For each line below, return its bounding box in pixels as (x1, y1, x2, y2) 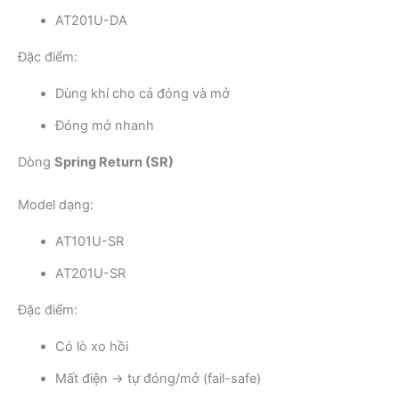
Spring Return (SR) (54, 153, 174, 170)
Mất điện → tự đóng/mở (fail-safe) (55, 370, 261, 387)
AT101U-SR (55, 232, 124, 249)
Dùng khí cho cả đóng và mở (55, 85, 230, 102)
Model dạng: (18, 196, 94, 213)
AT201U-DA (55, 12, 127, 28)
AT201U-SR (55, 265, 126, 281)
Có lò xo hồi (55, 338, 128, 354)
